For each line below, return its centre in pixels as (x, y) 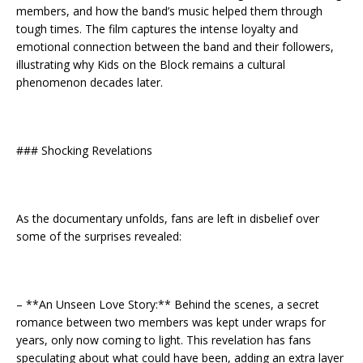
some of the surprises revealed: (99, 236)
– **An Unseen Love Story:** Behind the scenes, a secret (168, 304)
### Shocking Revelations (84, 150)
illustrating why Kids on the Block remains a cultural (151, 64)
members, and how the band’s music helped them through (169, 11)
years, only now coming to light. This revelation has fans (164, 340)
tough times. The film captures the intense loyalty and (157, 28)
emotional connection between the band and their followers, (175, 46)
